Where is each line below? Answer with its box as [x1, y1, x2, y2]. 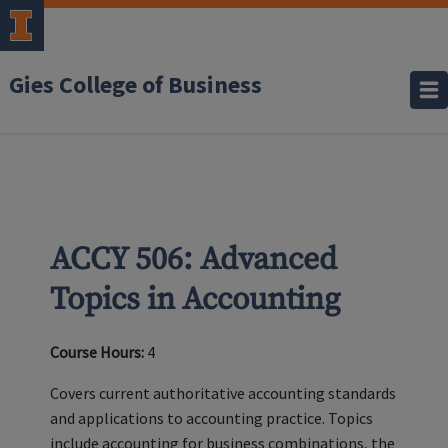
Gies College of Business [9, 68, 262, 103]
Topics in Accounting [50, 280, 340, 320]
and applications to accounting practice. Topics [50, 408, 373, 428]
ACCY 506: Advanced [50, 240, 337, 280]
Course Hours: [50, 342, 144, 362]
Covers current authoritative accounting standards [50, 383, 396, 403]
